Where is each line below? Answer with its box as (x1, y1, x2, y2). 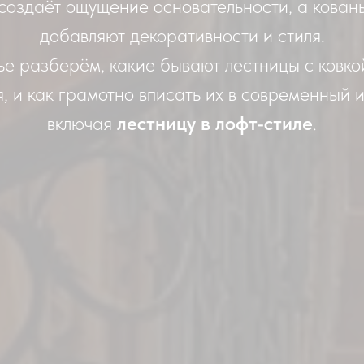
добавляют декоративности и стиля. (39, 24, 325, 47)
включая (47, 111, 117, 135)
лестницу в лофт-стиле (117, 111, 313, 135)
